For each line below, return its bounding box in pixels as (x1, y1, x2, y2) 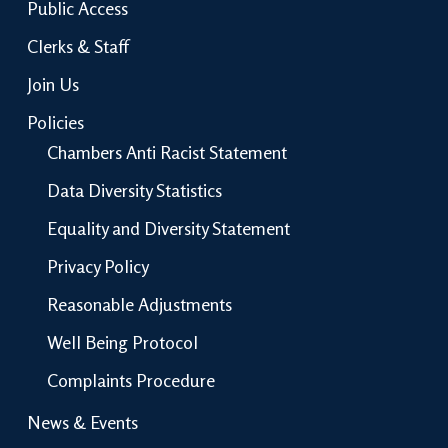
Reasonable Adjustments (46, 293, 232, 316)
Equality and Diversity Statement (46, 217, 290, 240)
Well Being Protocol (46, 331, 198, 354)
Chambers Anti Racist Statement (46, 141, 287, 164)
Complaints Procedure (46, 369, 215, 392)
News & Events (26, 411, 138, 434)
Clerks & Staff (26, 35, 129, 58)
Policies (26, 111, 84, 134)
